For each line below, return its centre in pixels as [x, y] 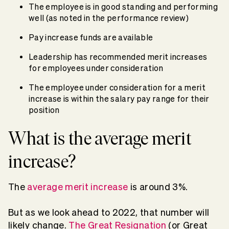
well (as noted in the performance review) [110, 18]
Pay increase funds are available [92, 37]
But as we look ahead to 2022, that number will [109, 213]
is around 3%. [158, 187]
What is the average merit [100, 139]
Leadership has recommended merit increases [118, 56]
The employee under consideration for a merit [117, 87]
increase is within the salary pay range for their [119, 98]
